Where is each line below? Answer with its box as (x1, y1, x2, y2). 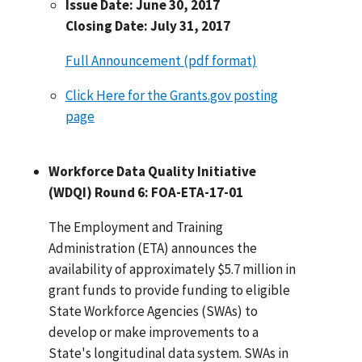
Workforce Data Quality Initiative (48, 162, 257, 180)
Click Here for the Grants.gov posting (65, 86, 278, 104)
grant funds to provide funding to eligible (48, 280, 291, 299)
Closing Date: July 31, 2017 (65, 16, 230, 35)
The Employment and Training (48, 217, 224, 236)
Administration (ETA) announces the (48, 238, 258, 257)
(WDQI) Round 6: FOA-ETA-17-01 (48, 183, 244, 201)
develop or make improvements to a (48, 322, 259, 341)
